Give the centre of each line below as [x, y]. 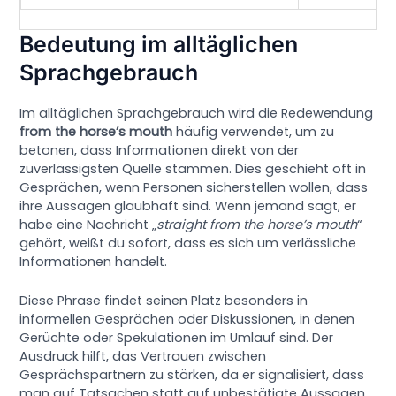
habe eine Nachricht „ [88, 224]
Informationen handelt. [94, 261]
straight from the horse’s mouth [257, 224]
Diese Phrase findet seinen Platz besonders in [164, 301]
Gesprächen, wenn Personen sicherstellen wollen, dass [194, 187]
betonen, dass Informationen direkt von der [160, 150]
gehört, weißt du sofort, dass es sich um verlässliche [188, 243]
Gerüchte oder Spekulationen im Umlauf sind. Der [177, 338]
